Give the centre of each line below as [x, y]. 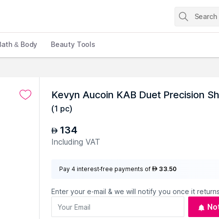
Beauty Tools [73, 44]
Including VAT [76, 142]
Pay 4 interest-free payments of [105, 169]
